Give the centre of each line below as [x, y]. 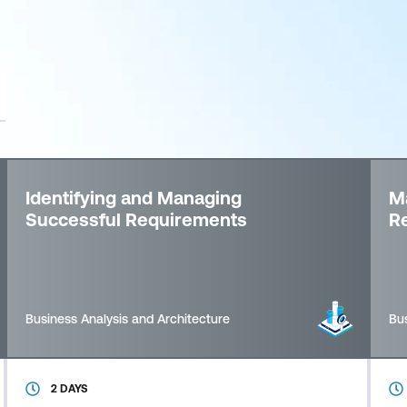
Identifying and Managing [133, 198]
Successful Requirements [136, 219]
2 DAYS [69, 389]
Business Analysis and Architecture [127, 319]
